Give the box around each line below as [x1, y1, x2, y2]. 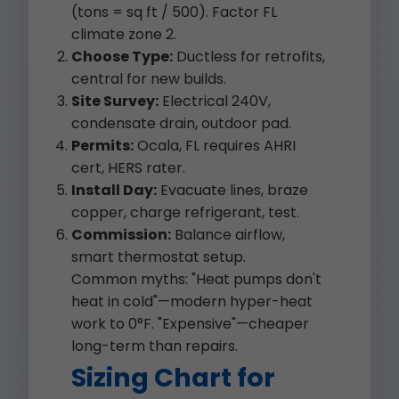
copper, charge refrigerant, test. [71, 202, 299, 223]
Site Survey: [71, 91, 159, 111]
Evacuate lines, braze [157, 180, 308, 200]
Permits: [71, 135, 134, 156]
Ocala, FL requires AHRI [134, 135, 296, 156]
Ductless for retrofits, [173, 46, 325, 67]
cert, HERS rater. [71, 158, 185, 178]
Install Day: [71, 180, 157, 200]
